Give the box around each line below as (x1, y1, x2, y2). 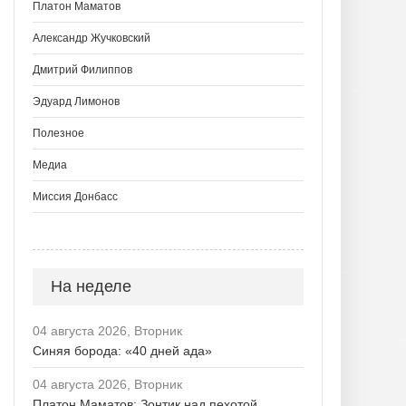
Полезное (33, 127, 84, 140)
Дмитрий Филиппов (33, 63, 132, 76)
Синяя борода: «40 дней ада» (33, 343, 212, 358)
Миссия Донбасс (33, 190, 118, 203)
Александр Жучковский (33, 32, 150, 44)
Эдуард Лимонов (33, 95, 120, 108)
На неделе (51, 277, 131, 295)
